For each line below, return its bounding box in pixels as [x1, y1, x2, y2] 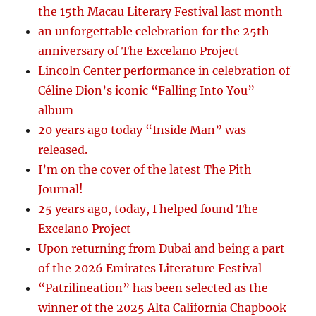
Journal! [38, 182, 84, 197]
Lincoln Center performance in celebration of [38, 63, 291, 78]
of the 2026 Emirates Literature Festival [38, 261, 262, 276]
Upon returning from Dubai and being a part [38, 241, 286, 256]
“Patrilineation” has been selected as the [38, 281, 269, 296]
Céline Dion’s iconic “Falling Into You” [38, 83, 255, 98]
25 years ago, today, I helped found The [38, 202, 259, 217]
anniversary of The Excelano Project [38, 44, 240, 59]
